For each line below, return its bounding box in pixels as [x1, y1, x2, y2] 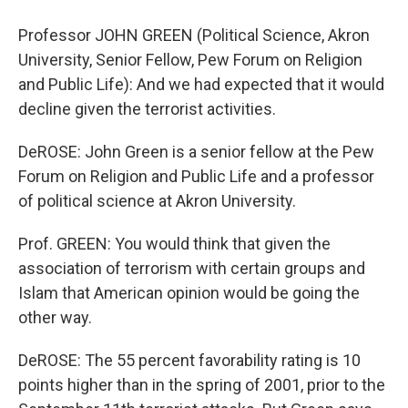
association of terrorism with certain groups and [18, 259, 365, 278]
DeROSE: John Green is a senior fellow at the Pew [18, 142, 374, 161]
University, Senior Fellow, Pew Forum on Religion [18, 50, 362, 69]
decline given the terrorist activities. [18, 99, 276, 118]
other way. [18, 308, 92, 327]
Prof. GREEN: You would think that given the [18, 234, 331, 253]
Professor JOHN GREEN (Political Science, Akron [18, 25, 370, 45]
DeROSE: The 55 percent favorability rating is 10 [18, 351, 361, 370]
